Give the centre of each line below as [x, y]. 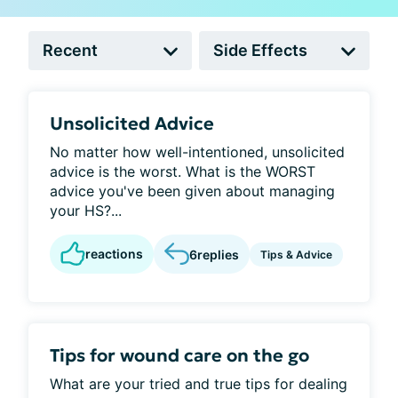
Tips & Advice [296, 254]
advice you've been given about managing [192, 191]
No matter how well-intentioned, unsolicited [197, 152]
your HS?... [86, 211]
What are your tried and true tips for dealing [199, 384]
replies [218, 254]
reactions [114, 254]
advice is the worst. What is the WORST [183, 171]
